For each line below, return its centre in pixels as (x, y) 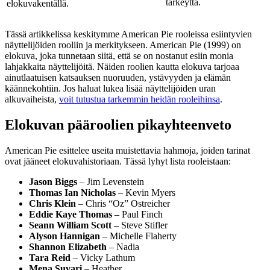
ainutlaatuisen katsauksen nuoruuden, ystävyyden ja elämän (118, 77)
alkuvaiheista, (32, 99)
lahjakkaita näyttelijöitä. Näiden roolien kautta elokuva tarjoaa (122, 66)
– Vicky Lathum (103, 257)
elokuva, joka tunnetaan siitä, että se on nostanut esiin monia (119, 55)
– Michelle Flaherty (138, 236)
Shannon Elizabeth (68, 246)
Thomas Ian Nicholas (72, 192)
